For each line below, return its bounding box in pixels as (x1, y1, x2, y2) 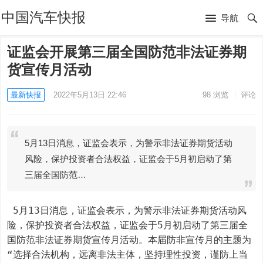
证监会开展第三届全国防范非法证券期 (7, 44, 247, 60)
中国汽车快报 (1, 9, 86, 25)
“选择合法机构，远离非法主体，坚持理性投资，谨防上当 (7, 249, 248, 260)
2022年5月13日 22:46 (53, 90, 127, 99)
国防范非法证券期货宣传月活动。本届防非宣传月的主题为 (7, 234, 252, 245)
